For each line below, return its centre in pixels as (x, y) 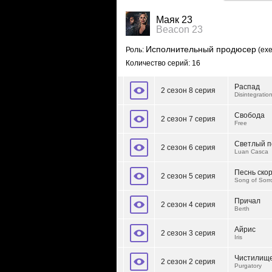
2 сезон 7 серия (188, 119)
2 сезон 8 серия (188, 90)
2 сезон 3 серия (188, 233)
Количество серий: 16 (163, 63)
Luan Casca (251, 151)
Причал (247, 201)
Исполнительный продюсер (201, 49)
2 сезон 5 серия (188, 176)
